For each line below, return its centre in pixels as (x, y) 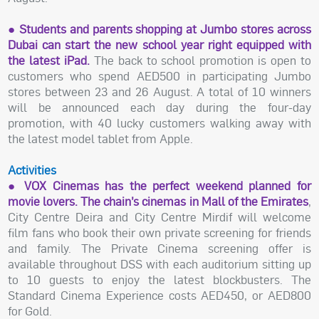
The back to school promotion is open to (200, 61)
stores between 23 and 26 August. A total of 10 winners (159, 92)
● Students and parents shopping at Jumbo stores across (159, 29)
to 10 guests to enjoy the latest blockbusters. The (159, 280)
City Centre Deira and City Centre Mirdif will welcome (159, 217)
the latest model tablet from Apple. (101, 139)
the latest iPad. (49, 61)
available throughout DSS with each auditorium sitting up (159, 264)
